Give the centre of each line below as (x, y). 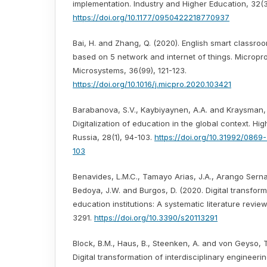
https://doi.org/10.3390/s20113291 (156, 218)
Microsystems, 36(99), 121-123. (130, 71)
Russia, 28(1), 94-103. (114, 137)
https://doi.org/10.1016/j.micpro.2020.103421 (152, 84)
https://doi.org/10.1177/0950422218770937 (151, 18)
